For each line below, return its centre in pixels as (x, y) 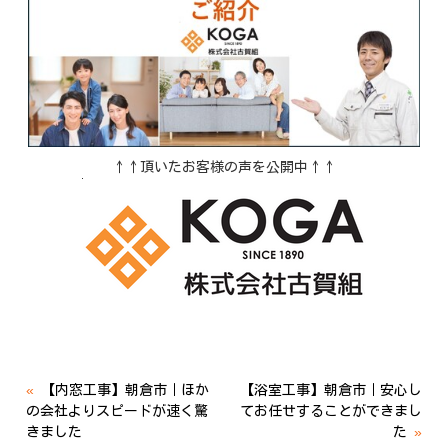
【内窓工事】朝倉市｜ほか (125, 389)
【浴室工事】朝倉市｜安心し (330, 389)
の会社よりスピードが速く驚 (117, 410)
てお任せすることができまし (330, 410)
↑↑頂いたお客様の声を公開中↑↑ (224, 167)
